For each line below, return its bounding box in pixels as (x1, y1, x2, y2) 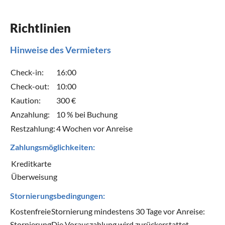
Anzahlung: (11, 109, 50, 119)
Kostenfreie (10, 206, 51, 216)
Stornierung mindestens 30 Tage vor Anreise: (51, 206, 205, 216)
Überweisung (11, 171, 57, 181)
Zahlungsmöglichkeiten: (10, 142, 95, 152)
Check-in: (11, 67, 44, 77)
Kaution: (11, 95, 41, 105)
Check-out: (11, 81, 49, 91)
